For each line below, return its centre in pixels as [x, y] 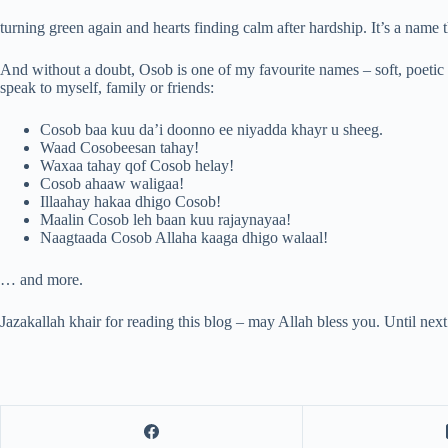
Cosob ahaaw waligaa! [112, 183]
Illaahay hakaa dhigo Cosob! [130, 201]
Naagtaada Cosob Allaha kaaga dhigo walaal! [184, 237]
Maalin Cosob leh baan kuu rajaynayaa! [165, 219]
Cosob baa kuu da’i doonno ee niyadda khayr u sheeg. [211, 129]
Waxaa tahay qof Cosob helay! [137, 165]
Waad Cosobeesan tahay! [119, 147]
